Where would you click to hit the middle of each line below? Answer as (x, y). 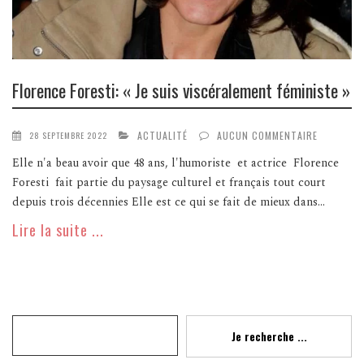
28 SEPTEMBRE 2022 (68, 136)
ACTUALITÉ (162, 136)
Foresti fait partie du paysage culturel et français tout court (169, 183)
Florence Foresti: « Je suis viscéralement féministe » (181, 90)
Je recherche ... (269, 336)
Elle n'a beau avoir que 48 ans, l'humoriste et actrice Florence (175, 163)
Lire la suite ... (58, 230)
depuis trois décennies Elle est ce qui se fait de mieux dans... (169, 202)
